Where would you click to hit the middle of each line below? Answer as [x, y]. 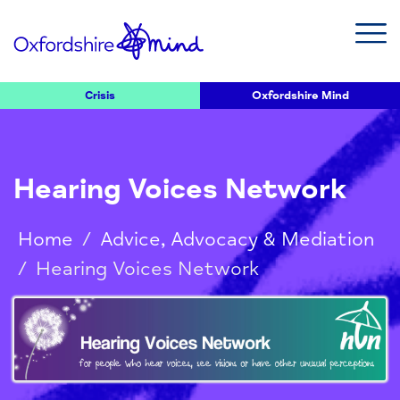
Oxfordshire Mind [300, 95]
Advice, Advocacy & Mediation [237, 240]
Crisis [100, 95]
